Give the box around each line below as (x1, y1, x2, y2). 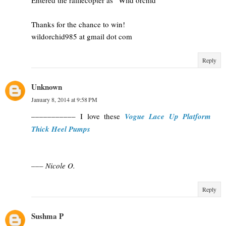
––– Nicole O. (31, 160, 75, 171)
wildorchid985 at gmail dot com (31, 31, 132, 41)
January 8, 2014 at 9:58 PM (31, 95, 97, 103)
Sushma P (31, 210, 64, 221)
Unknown (31, 81, 62, 92)
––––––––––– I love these (31, 110, 125, 121)
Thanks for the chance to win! (31, 19, 125, 29)
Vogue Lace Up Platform (124, 110, 211, 122)
